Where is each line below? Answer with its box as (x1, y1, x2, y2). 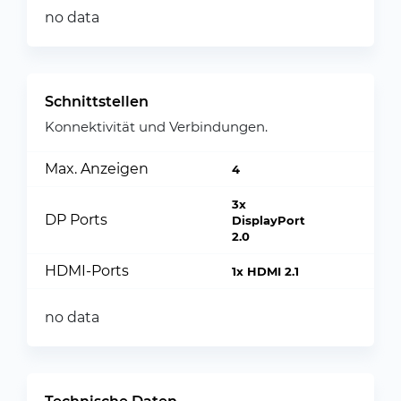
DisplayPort (231, 213, 305, 227)
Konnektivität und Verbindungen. (45, 118, 268, 135)
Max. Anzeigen (45, 160, 149, 177)
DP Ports (45, 211, 107, 228)
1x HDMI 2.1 (231, 264, 299, 278)
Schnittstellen (45, 93, 149, 110)
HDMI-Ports (45, 262, 129, 279)
